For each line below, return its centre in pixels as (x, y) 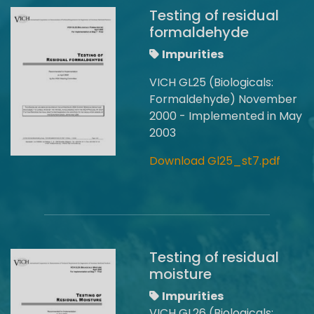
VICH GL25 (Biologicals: (211, 82)
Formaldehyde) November (223, 99)
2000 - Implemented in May (226, 116)
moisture (180, 274)
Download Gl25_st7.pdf (215, 161)
